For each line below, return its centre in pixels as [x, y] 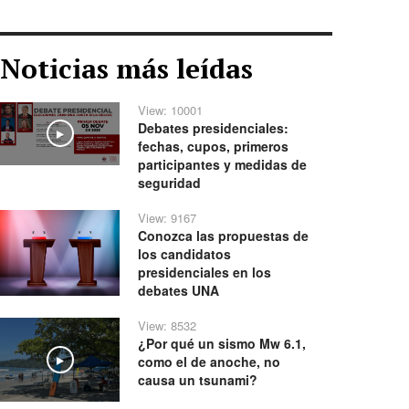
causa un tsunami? [198, 380]
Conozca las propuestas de [224, 236]
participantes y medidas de [223, 164]
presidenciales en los [205, 272]
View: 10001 [171, 110]
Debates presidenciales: [214, 128]
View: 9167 [168, 218]
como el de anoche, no [210, 362]
